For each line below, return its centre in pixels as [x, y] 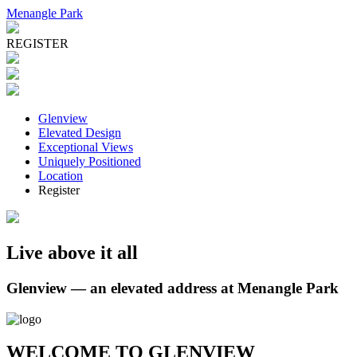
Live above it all [72, 252]
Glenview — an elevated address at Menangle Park [173, 288]
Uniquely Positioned [90, 161]
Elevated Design [80, 133]
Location [61, 176]
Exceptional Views [86, 147]
